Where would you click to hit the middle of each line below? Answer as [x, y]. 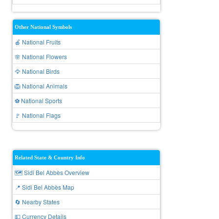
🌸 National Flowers [41, 56]
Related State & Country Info [50, 157]
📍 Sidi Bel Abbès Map [44, 187]
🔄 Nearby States [37, 202]
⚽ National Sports [38, 100]
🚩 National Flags [38, 115]
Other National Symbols [43, 27]
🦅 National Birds [37, 71]
